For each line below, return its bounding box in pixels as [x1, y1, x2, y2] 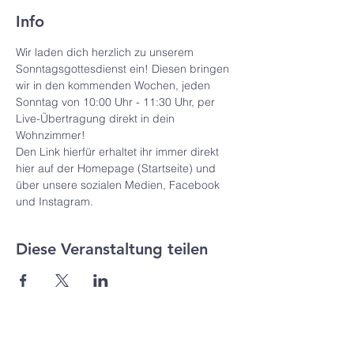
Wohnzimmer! [16, 128, 85, 142]
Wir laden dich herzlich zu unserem [16, 45, 197, 59]
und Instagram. [16, 194, 93, 209]
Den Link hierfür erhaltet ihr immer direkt [16, 145, 222, 159]
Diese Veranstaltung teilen [16, 239, 208, 258]
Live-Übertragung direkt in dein [16, 111, 178, 126]
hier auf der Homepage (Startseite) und [16, 161, 219, 175]
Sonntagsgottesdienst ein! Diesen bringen [16, 62, 232, 76]
